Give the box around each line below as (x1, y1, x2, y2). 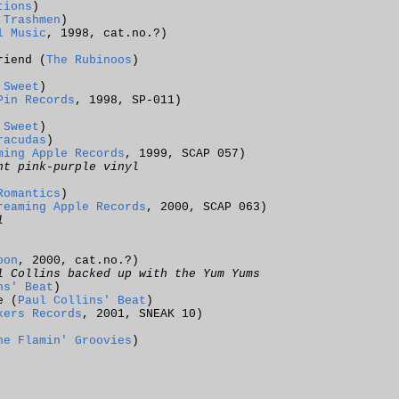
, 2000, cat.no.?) (18, 254, 139, 267)
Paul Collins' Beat (18, 294, 146, 307)
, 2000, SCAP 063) (146, 200, 267, 214)
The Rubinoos (46, 53, 132, 67)
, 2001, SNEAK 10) (82, 307, 203, 321)
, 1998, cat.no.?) (46, 27, 167, 40)
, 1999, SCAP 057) (125, 147, 246, 160)
